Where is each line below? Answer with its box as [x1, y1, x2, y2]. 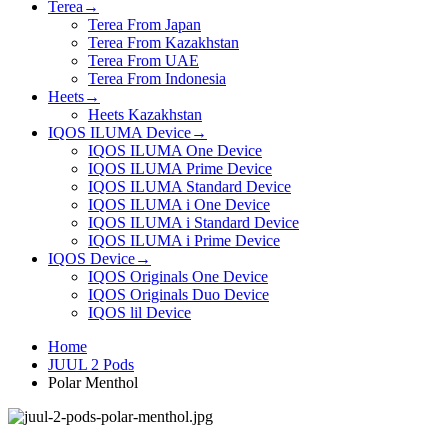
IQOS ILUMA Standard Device [88, 178, 291, 195]
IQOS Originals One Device [88, 268, 268, 285]
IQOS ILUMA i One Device [88, 196, 270, 213]
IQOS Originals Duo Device [88, 286, 269, 303]
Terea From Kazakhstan [88, 34, 239, 51]
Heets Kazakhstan [88, 106, 202, 123]
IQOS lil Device [88, 304, 191, 321]
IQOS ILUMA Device [48, 124, 191, 141]
